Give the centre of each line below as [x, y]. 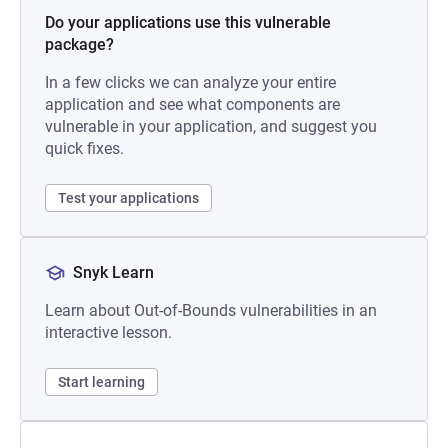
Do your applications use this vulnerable [188, 22]
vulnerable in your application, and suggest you [211, 126]
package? [79, 44]
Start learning [101, 382]
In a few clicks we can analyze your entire [190, 82]
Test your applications [128, 198]
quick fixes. [84, 148]
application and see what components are [192, 104]
